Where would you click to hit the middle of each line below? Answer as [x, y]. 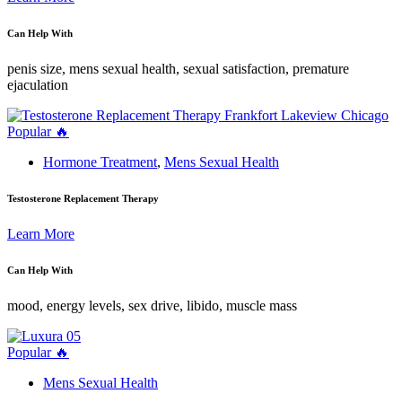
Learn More [41, 234]
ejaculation [38, 85]
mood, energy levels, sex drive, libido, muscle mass [152, 306]
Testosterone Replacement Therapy [83, 199]
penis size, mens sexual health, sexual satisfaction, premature [178, 69]
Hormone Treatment [100, 162]
